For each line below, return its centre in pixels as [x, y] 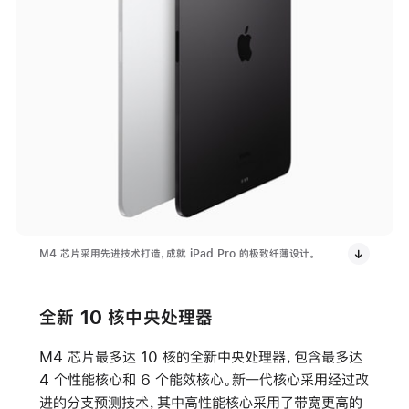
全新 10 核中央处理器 [126, 317]
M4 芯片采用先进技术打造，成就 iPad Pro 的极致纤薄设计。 [177, 253]
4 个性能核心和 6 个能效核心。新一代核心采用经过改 [204, 379]
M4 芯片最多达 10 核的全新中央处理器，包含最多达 [200, 356]
